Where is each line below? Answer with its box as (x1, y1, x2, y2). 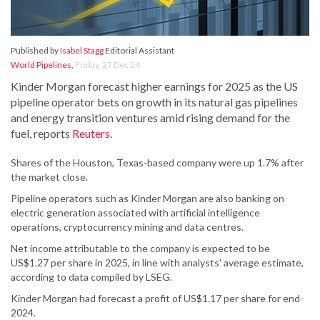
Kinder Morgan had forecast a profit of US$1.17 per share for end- (11, 292, 304, 305)
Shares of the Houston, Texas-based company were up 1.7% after (11, 156, 304, 169)
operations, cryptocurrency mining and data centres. (11, 221, 244, 234)
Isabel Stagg (60, 45, 104, 56)
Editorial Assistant (104, 45, 174, 56)
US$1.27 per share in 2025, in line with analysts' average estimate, (11, 256, 304, 269)
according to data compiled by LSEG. (11, 271, 172, 284)
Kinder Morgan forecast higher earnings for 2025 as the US (11, 79, 298, 94)
